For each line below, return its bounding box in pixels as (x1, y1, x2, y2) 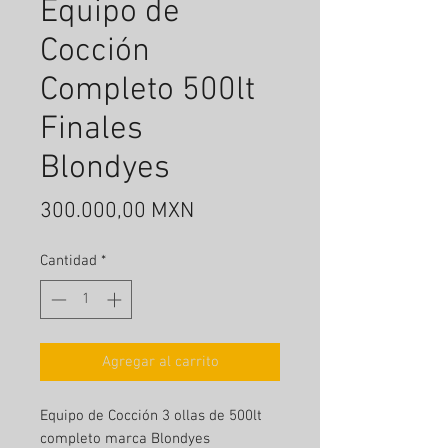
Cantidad (40, 252, 97, 271)
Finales (40, 110, 143, 151)
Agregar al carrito (101, 352, 219, 371)
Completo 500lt (40, 71, 255, 112)
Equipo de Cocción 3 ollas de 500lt (40, 406, 262, 425)
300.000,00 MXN (40, 198, 194, 226)
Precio (193, 197, 252, 225)
